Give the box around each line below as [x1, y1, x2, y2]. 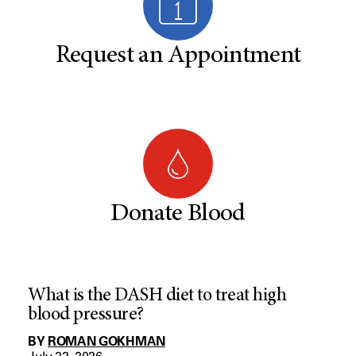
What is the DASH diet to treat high [28, 287, 287, 306]
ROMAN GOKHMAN [48, 333, 165, 349]
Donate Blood [110, 202, 246, 227]
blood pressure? [28, 306, 144, 325]
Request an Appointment [55, 44, 301, 69]
